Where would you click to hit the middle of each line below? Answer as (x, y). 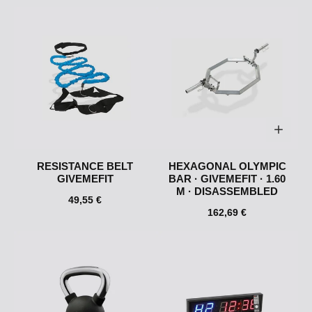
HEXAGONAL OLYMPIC (227, 166)
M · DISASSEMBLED (227, 192)
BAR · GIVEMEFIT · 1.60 (227, 179)
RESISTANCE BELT (85, 166)
